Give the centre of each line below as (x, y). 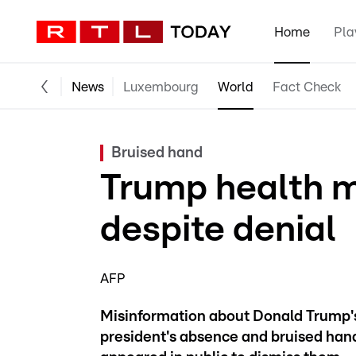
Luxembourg (161, 87)
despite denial (218, 230)
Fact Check (307, 87)
